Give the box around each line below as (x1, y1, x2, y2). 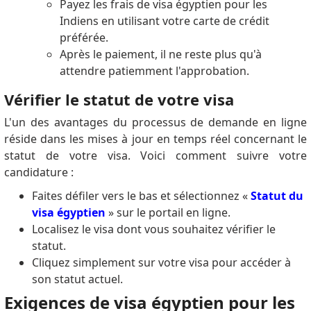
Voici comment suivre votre (140, 147, 308, 163)
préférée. (59, 29, 108, 45)
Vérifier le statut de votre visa (3, 88, 234, 110)
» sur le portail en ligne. (105, 204, 230, 220)
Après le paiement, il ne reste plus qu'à (59, 46, 262, 62)
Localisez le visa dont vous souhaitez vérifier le (31, 221, 276, 237)
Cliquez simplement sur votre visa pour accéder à (31, 254, 291, 270)
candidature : (3, 164, 74, 180)
